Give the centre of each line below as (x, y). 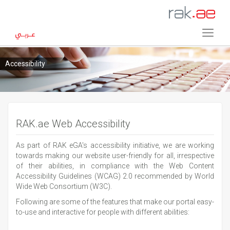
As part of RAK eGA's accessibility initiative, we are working (115, 146)
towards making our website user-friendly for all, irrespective (115, 156)
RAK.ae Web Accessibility (73, 124)
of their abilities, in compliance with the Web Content (115, 166)
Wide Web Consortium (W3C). (64, 187)
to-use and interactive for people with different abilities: (103, 212)
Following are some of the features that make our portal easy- (115, 202)
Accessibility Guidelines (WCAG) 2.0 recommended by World (115, 176)
